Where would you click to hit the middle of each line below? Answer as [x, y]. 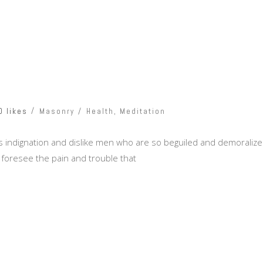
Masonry [57, 111]
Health [100, 111]
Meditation [143, 111]
